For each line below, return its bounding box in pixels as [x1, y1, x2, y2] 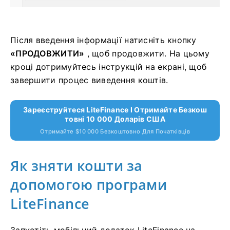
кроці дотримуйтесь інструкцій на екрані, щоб [10, 62, 207, 72]
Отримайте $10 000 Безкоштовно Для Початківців [40, 128, 190, 135]
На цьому [169, 48, 209, 59]
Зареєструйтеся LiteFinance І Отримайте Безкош [23, 105, 207, 114]
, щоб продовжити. [84, 48, 169, 59]
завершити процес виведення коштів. [10, 75, 168, 85]
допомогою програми [10, 175, 167, 194]
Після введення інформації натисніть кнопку [10, 35, 197, 45]
